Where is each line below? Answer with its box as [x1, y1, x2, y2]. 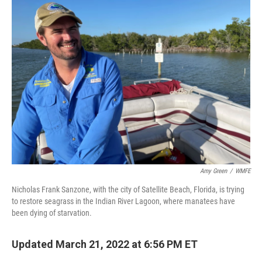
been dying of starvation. [12, 208, 92, 218]
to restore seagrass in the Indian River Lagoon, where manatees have [12, 196, 235, 206]
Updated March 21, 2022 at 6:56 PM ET [12, 238, 198, 250]
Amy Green [200, 167, 227, 175]
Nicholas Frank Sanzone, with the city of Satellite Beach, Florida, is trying [12, 185, 244, 194]
